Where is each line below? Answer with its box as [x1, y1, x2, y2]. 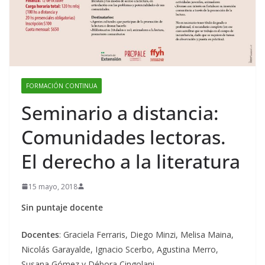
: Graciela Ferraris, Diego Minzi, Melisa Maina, [59, 228, 234, 240]
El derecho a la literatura [21, 148, 240, 174]
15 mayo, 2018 [28, 181, 77, 192]
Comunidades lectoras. [21, 124, 226, 150]
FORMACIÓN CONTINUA [26, 81, 97, 90]
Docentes [21, 228, 59, 240]
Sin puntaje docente [21, 201, 103, 213]
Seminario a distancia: [21, 99, 219, 125]
